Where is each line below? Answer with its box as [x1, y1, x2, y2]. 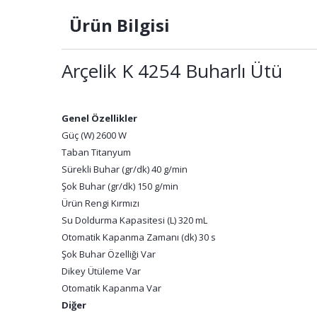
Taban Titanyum [62, 146, 131, 158]
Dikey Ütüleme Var [62, 265, 141, 277]
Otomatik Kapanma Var [62, 282, 161, 294]
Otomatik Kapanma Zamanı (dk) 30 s [62, 231, 216, 243]
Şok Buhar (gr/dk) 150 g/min [62, 180, 178, 192]
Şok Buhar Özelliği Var [62, 248, 156, 260]
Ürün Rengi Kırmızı [62, 197, 139, 209]
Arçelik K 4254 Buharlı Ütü [62, 58, 282, 83]
